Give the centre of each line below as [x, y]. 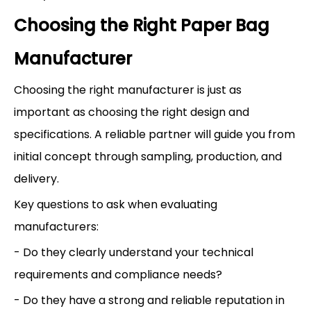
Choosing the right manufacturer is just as [128, 90]
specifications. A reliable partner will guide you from [154, 134]
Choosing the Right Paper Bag [142, 25]
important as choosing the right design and [132, 112]
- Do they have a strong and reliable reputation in [149, 300]
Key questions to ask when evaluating [116, 204]
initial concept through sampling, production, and [148, 156]
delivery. [36, 178]
